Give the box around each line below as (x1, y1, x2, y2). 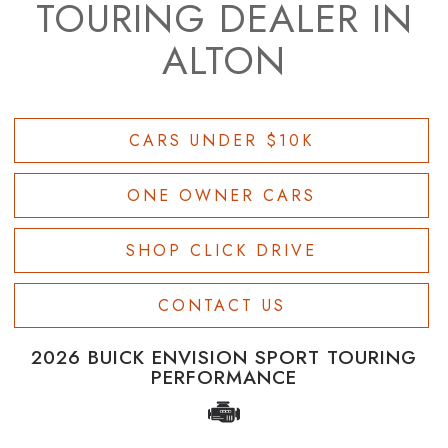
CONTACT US (157, 293, 286, 317)
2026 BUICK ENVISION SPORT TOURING (31, 343, 417, 371)
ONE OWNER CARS (127, 183, 316, 207)
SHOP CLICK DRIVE (126, 238, 317, 262)
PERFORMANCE (151, 363, 297, 391)
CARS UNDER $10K (129, 128, 314, 152)
